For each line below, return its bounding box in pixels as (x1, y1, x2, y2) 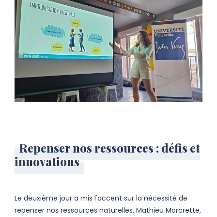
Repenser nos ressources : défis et (19, 140, 200, 156)
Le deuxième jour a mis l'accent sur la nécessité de (15, 193, 187, 203)
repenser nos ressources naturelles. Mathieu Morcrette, (15, 205, 201, 216)
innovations (15, 154, 79, 170)
